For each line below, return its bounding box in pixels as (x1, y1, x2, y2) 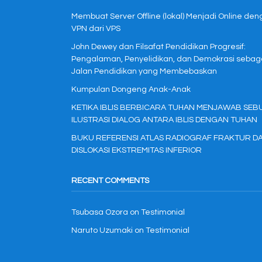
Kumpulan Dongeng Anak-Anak (71, 85, 191, 94)
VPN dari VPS (71, 25, 120, 33)
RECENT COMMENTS (71, 177, 149, 185)
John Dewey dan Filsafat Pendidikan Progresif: (71, 43, 246, 51)
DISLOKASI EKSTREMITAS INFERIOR (71, 146, 202, 154)
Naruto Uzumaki (71, 226, 133, 235)
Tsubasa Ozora (71, 208, 128, 216)
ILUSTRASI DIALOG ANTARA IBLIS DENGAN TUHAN (71, 116, 257, 124)
